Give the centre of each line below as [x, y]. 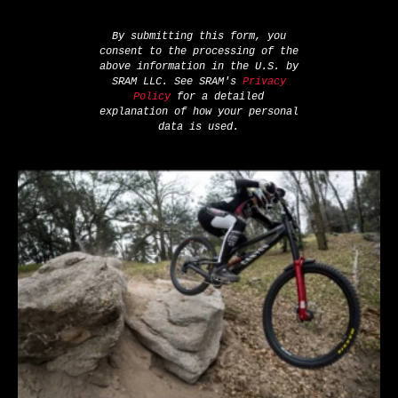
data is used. [199, 127]
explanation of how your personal [199, 112]
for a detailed [218, 97]
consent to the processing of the [199, 52]
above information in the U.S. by [199, 67]
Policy [152, 97]
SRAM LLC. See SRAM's [177, 82]
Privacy [264, 82]
